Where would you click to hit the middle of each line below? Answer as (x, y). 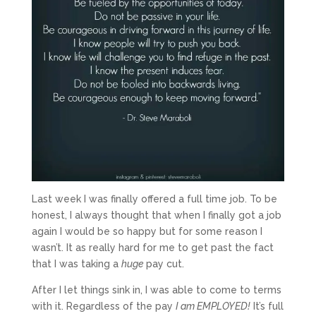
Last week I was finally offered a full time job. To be (154, 199)
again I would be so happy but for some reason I (147, 232)
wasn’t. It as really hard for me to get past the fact (152, 248)
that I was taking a (76, 264)
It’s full (267, 306)
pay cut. (165, 264)
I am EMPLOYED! (213, 306)
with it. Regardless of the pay (103, 306)
